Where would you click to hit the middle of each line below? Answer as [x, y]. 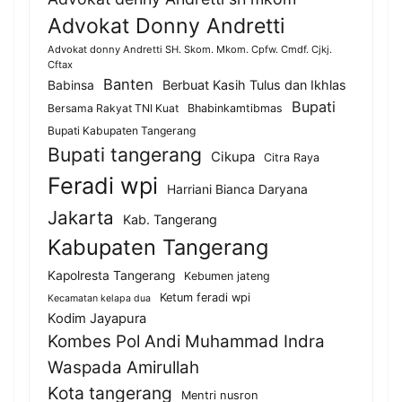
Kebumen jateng [227, 275]
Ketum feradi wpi [205, 297]
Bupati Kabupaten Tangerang [122, 130]
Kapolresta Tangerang [111, 275]
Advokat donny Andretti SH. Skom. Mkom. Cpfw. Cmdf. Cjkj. [190, 49]
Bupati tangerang [125, 154]
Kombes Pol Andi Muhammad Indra [186, 341]
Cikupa [233, 156]
